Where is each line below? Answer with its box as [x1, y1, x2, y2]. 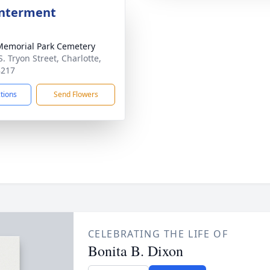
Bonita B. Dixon [87, 241, 183, 260]
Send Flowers [53, 89, 98, 99]
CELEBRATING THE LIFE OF [87, 227, 228, 240]
